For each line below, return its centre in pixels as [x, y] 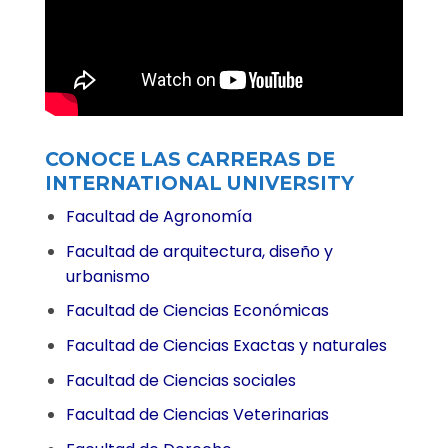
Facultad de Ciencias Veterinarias [197, 415]
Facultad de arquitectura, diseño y [199, 251]
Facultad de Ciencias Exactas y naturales [226, 346]
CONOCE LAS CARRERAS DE [190, 158]
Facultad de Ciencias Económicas [197, 311]
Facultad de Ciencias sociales [180, 380]
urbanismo [107, 276]
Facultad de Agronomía [158, 217]
